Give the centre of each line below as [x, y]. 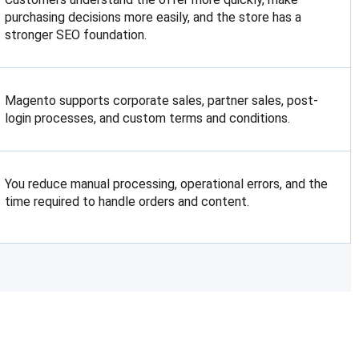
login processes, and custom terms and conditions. [148, 118]
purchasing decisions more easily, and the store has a [153, 17]
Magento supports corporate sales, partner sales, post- [162, 101]
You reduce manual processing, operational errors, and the [167, 184]
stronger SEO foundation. [76, 35]
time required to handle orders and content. [127, 202]
